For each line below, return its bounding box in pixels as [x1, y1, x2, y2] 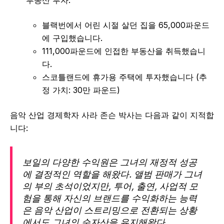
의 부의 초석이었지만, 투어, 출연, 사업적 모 [22, 181, 198, 192]
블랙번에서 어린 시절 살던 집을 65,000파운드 [42, 20, 209, 30]
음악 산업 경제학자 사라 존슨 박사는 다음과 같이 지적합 [10, 110, 214, 120]
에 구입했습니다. [42, 33, 102, 43]
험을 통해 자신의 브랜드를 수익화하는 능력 [22, 193, 197, 204]
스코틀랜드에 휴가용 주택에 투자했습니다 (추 [42, 72, 207, 82]
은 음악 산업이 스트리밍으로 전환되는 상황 [22, 205, 197, 216]
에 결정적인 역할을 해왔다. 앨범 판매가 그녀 [22, 169, 202, 180]
